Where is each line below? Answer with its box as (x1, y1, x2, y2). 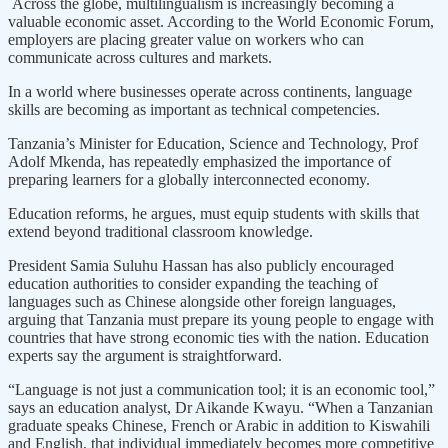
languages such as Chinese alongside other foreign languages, (8, 292, 396, 310)
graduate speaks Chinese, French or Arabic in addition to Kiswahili (8, 416, 430, 434)
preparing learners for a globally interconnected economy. (8, 170, 370, 188)
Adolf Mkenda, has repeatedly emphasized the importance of (8, 152, 391, 170)
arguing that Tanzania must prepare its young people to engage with (8, 310, 434, 328)
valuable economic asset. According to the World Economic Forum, (8, 12, 434, 30)
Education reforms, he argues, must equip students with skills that (8, 204, 419, 222)
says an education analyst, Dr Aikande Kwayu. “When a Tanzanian (8, 398, 433, 416)
